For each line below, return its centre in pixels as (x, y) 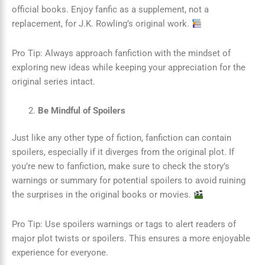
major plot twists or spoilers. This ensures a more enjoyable (131, 238)
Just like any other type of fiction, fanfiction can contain (122, 138)
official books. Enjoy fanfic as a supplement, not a (110, 10)
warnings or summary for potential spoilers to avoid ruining (129, 181)
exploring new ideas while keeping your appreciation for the (129, 67)
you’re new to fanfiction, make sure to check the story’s (121, 167)
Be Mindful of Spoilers (81, 111)
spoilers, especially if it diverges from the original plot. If (123, 152)
